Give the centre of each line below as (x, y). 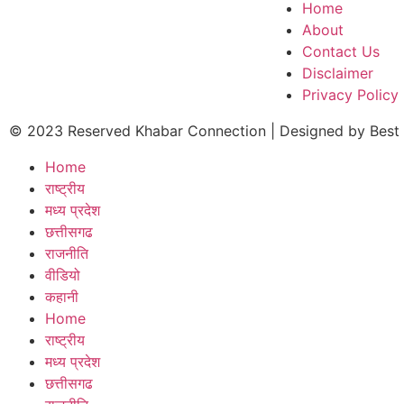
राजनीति (67, 254)
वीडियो (63, 275)
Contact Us (341, 52)
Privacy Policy (350, 95)
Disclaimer (338, 73)
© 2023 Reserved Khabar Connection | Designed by (189, 131)
